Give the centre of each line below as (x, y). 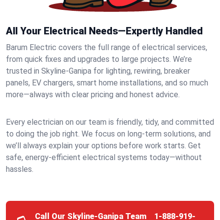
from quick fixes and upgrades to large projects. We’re (99, 59)
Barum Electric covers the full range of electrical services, (107, 47)
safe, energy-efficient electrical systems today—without (104, 157)
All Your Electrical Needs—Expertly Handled (104, 31)
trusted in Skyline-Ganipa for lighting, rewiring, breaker (98, 71)
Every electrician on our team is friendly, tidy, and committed (110, 122)
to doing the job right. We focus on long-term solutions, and (108, 134)
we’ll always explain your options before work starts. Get (103, 146)
